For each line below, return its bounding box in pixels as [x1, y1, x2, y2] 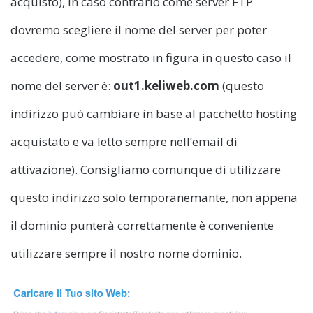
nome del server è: [10, 78, 113, 94]
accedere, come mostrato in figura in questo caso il [10, 50, 291, 66]
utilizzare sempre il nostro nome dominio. [10, 245, 242, 262]
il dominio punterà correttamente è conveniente [10, 217, 274, 234]
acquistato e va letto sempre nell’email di [10, 133, 238, 150]
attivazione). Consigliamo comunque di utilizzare [10, 161, 281, 178]
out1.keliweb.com [113, 78, 222, 94]
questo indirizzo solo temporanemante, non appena [10, 189, 298, 206]
